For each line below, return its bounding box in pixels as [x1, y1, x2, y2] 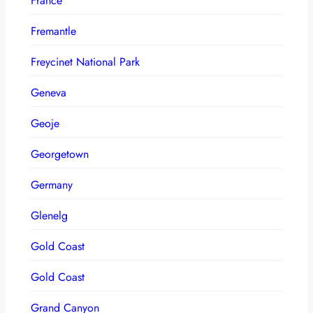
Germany [31, 176, 73, 193]
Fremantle [31, 22, 76, 39]
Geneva [31, 84, 66, 101]
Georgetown [31, 145, 89, 162]
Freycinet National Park [31, 53, 140, 70]
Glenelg [31, 207, 68, 224]
